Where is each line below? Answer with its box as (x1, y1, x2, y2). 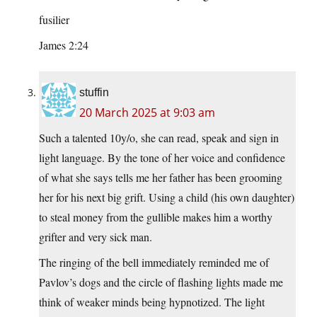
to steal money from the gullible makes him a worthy (39, 209, 272, 225)
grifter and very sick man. (39, 229, 152, 245)
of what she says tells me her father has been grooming (39, 170, 282, 185)
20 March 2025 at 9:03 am (79, 105, 215, 121)
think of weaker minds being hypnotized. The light (39, 294, 265, 310)
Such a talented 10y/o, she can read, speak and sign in (39, 130, 279, 146)
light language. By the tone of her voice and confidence (39, 150, 285, 166)
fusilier (39, 12, 69, 28)
